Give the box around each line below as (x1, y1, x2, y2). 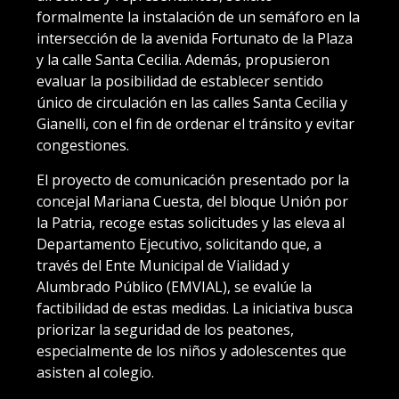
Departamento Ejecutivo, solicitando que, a (37, 233, 322, 254)
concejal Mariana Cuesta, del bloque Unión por (37, 191, 348, 211)
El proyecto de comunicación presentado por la (37, 169, 349, 190)
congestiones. (37, 134, 129, 155)
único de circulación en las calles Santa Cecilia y (37, 92, 347, 112)
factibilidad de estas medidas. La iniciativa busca (37, 297, 353, 318)
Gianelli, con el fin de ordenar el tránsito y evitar (37, 113, 354, 134)
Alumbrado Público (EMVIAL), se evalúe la (37, 276, 312, 297)
